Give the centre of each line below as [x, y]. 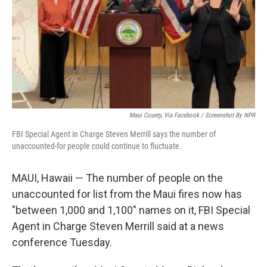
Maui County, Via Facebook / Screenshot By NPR [192, 115]
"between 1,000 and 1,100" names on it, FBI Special [131, 210]
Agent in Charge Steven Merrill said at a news [118, 226]
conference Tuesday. [62, 242]
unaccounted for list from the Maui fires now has [127, 194]
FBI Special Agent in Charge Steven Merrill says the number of [114, 134]
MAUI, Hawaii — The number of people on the [117, 178]
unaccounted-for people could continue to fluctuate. [97, 146]
